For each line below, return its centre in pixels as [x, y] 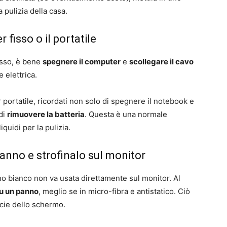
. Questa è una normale [126, 114]
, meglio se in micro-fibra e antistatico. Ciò [114, 191]
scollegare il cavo [161, 62]
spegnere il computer [82, 62]
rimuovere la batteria [46, 114]
